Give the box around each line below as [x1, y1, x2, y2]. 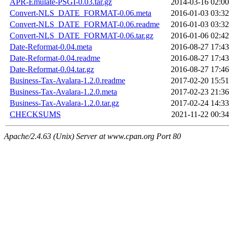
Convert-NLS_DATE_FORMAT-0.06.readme [10, 20, 159, 29]
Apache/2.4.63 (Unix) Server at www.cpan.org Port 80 [4, 132, 181, 141]
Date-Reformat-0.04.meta [10, 42, 92, 52]
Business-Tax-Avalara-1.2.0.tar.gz [10, 99, 119, 108]
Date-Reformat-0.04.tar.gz [10, 65, 94, 74]
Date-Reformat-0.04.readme [10, 54, 100, 63]
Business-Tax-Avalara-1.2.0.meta [10, 87, 117, 97]
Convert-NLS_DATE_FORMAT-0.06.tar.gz [10, 31, 153, 40]
